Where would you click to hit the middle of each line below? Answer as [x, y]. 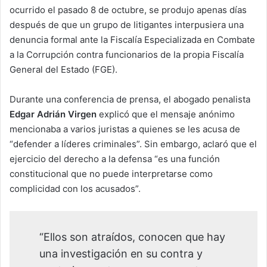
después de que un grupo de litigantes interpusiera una [127, 24]
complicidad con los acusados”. [75, 188]
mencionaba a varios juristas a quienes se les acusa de [125, 129]
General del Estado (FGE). [63, 69]
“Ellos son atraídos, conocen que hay [132, 237]
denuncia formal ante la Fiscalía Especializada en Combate [132, 39]
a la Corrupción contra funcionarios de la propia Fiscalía [127, 54]
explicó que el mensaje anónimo [166, 114]
